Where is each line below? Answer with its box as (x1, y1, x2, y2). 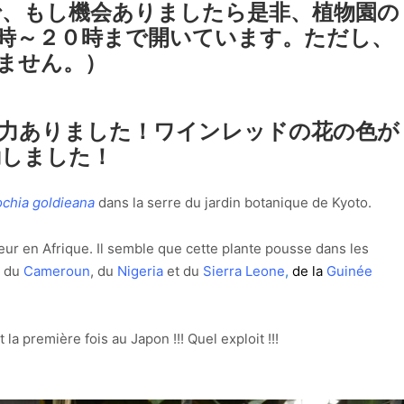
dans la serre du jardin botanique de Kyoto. (98, 194, 372, 212)
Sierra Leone (203, 262, 285, 280)
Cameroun (23, 262, 90, 280)
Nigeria (117, 262, 163, 280)
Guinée (326, 262, 372, 280)
